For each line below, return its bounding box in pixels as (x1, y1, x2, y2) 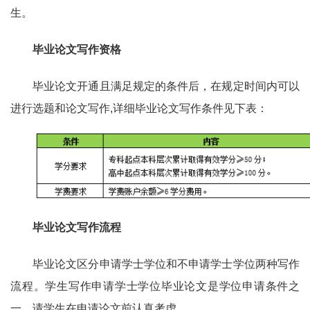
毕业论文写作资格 (33, 44, 121, 56)
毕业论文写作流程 (33, 221, 121, 234)
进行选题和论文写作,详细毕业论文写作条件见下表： (10, 102, 271, 115)
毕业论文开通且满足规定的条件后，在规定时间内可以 (33, 80, 300, 93)
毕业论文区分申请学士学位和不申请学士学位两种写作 (33, 258, 300, 271)
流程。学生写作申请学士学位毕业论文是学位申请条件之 (10, 280, 300, 293)
